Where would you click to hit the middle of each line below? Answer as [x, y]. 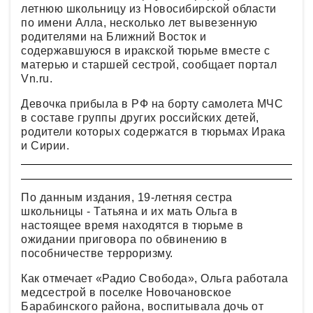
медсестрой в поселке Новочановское [126, 292]
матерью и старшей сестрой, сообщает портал [149, 65]
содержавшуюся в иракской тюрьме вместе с [145, 51]
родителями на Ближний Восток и [114, 37]
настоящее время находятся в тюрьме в [132, 225]
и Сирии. [45, 146]
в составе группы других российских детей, [140, 118]
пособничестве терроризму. [97, 253]
